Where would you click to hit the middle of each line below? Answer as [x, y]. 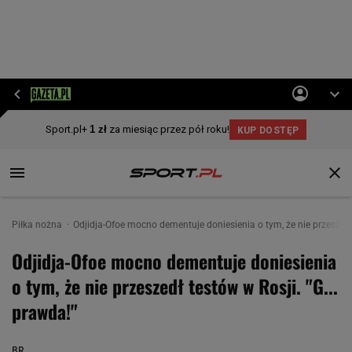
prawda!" [45, 311]
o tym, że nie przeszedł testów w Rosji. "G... [175, 286]
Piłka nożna [38, 225]
